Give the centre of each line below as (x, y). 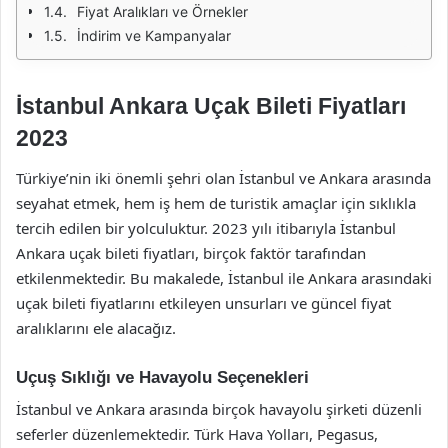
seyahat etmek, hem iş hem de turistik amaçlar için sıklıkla (216, 202)
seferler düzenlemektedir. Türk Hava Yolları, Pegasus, (197, 434)
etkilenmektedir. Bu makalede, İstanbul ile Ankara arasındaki (224, 277)
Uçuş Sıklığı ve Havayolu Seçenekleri (162, 377)
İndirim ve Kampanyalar (154, 35)
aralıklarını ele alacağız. (96, 327)
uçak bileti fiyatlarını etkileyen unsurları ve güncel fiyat (203, 302)
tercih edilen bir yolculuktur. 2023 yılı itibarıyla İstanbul (206, 227)
